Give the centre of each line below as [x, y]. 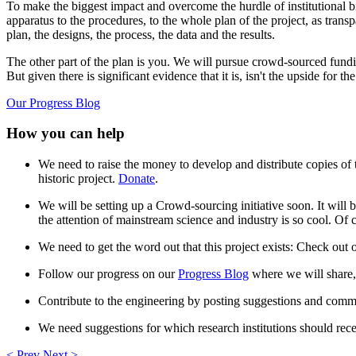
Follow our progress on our [108, 274]
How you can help [66, 133]
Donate [137, 179]
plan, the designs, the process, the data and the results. [141, 34]
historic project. [78, 179]
